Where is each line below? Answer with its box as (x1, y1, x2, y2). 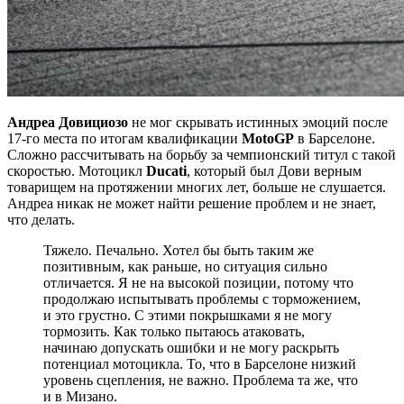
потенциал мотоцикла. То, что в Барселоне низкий (43, 355, 356, 372)
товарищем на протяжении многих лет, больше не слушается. (7, 179, 386, 195)
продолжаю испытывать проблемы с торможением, (43, 290, 361, 307)
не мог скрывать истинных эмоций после (128, 114, 388, 130)
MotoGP (242, 130, 294, 146)
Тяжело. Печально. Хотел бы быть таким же (43, 242, 314, 258)
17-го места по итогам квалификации (7, 130, 242, 146)
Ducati (146, 162, 187, 179)
